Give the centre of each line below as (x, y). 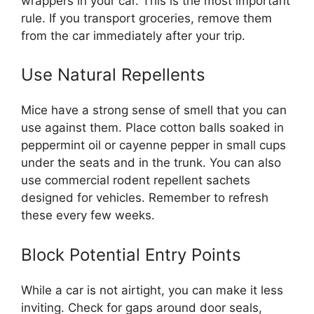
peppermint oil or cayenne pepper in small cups (153, 145)
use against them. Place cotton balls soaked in (152, 128)
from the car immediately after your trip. (133, 35)
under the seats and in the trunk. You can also (151, 163)
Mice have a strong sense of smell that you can (154, 110)
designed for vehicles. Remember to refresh (145, 198)
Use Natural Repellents (113, 75)
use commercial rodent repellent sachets (136, 180)
